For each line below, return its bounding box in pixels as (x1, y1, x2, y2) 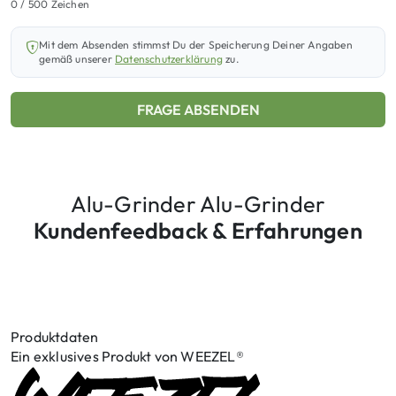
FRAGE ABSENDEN (136, 100, 260, 118)
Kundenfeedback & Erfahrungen (34, 216, 362, 245)
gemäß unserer (39, 51, 116, 65)
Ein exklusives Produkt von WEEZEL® (11, 346, 244, 365)
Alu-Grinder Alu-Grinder (70, 189, 326, 218)
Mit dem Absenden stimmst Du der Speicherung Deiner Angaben (39, 37, 353, 51)
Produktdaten (11, 327, 99, 346)
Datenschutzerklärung (115, 51, 224, 65)
